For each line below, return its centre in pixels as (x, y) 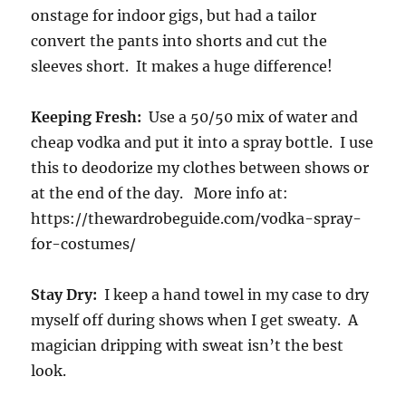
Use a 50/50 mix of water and (250, 117)
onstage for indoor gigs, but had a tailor (174, 16)
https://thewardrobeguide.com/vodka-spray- (197, 219)
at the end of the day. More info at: (160, 193)
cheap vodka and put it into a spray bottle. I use (203, 143)
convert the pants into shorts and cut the (179, 41)
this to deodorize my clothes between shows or (200, 168)
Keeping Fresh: (87, 117)
